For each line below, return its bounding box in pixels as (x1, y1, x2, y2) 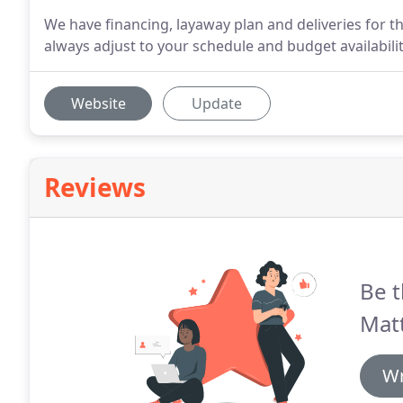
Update (192, 94, 242, 113)
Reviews (44, 170, 146, 204)
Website (70, 94, 126, 113)
